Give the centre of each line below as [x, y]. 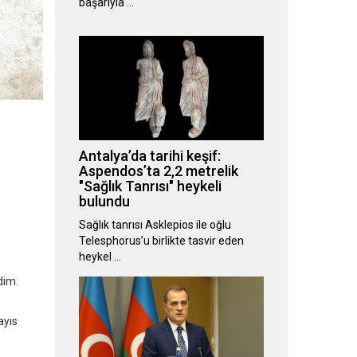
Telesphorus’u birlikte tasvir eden [161, 241]
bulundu [104, 202]
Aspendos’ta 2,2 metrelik [158, 171]
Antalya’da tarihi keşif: [149, 156]
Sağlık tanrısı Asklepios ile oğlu [155, 225]
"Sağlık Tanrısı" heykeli [150, 186]
